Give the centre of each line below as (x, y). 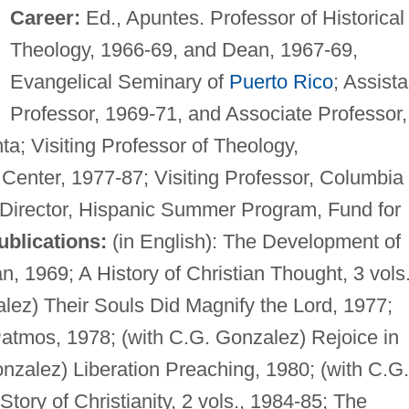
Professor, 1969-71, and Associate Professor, (208, 113)
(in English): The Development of (253, 241)
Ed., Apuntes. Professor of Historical (242, 17)
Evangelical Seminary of (119, 81)
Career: (45, 17)
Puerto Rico (281, 81)
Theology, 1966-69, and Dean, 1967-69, (184, 49)
